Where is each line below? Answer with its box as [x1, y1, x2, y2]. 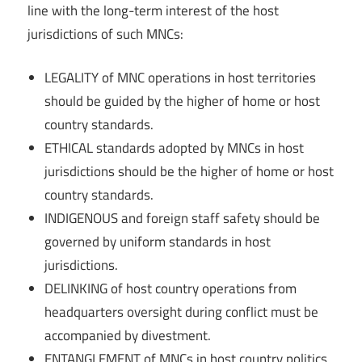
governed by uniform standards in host [44, 231, 271, 253]
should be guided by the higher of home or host [44, 90, 321, 112]
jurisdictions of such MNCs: [27, 23, 183, 44]
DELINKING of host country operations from [44, 278, 297, 300]
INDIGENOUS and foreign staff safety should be [44, 208, 321, 229]
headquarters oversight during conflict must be [44, 301, 319, 323]
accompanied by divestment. [44, 325, 212, 347]
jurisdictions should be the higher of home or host [44, 161, 335, 183]
